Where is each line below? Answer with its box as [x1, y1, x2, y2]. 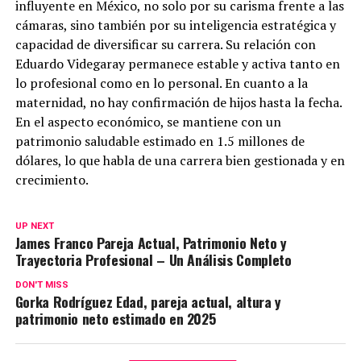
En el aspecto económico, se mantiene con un [15, 113, 281, 131]
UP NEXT [15, 221, 54, 232]
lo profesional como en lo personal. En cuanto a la [15, 74, 308, 93]
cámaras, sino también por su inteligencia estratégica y [15, 16, 336, 35]
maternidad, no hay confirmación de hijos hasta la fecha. [15, 93, 342, 112]
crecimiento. [15, 171, 89, 189]
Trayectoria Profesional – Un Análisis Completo [15, 249, 292, 271]
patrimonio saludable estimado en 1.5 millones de [15, 132, 305, 151]
